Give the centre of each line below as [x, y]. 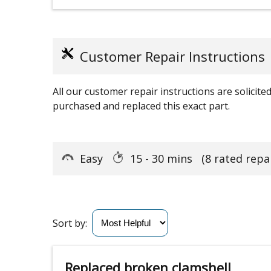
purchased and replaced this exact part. [141, 106]
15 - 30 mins [163, 158]
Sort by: [72, 223]
